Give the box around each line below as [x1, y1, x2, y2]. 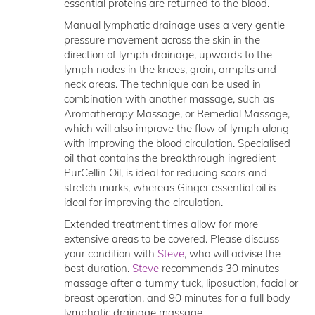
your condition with [63, 247, 157, 260]
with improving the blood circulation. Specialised [63, 136, 290, 150]
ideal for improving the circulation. [63, 195, 223, 209]
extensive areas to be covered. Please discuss [63, 232, 279, 245]
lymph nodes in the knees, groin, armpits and [63, 63, 276, 76]
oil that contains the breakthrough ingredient [63, 151, 276, 165]
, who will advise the [184, 247, 281, 260]
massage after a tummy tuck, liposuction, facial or [63, 276, 298, 290]
